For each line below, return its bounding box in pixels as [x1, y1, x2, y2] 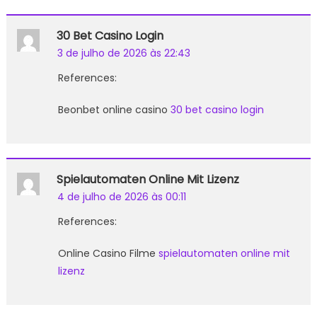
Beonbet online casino [57, 102, 171, 117]
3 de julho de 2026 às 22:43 [57, 45, 190, 60]
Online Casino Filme [57, 246, 158, 260]
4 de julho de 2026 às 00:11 [57, 189, 186, 204]
